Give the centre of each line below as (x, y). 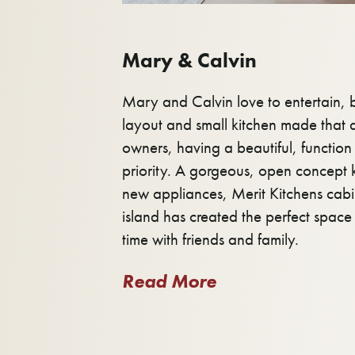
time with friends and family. (210, 239)
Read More (169, 281)
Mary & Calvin (189, 60)
